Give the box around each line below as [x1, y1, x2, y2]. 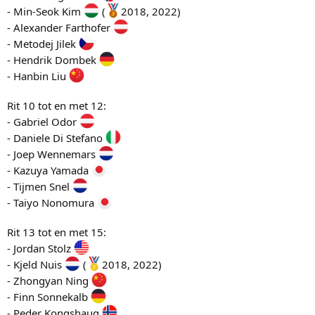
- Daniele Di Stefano [7, 130, 105, 145]
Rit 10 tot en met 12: [7, 98, 106, 112]
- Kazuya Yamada [7, 162, 91, 177]
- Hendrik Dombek [7, 52, 99, 67]
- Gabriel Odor [7, 114, 79, 129]
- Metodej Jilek [7, 36, 79, 51]
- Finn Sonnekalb [7, 289, 91, 304]
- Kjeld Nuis [7, 257, 65, 271]
